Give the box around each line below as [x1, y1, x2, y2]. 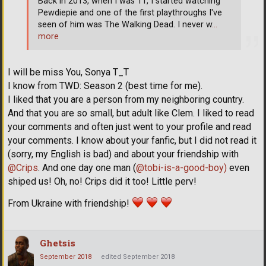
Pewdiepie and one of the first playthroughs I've [38, 7, 222, 18]
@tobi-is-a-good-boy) [136, 162, 227, 174]
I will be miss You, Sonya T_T [8, 66, 129, 78]
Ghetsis [40, 237, 75, 249]
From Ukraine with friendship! [8, 198, 132, 210]
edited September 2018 [101, 253, 175, 261]
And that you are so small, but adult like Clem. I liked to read [8, 107, 254, 119]
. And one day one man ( [38, 162, 136, 174]
